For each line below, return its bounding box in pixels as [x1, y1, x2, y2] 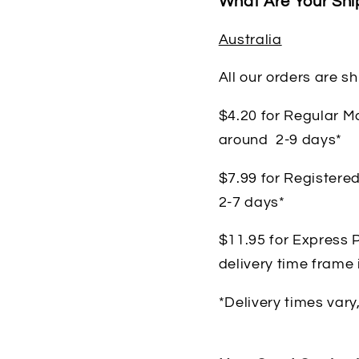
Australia [218, 32, 282, 47]
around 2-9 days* [218, 132, 342, 147]
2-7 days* [218, 195, 285, 210]
